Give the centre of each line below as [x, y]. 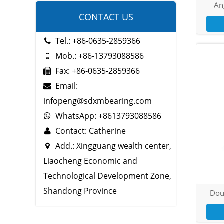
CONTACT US [106, 17]
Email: [67, 86]
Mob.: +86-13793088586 [100, 56]
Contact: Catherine [91, 131]
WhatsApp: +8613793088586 [108, 116]
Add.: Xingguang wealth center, [113, 146]
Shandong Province [80, 191]
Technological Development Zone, [107, 176]
